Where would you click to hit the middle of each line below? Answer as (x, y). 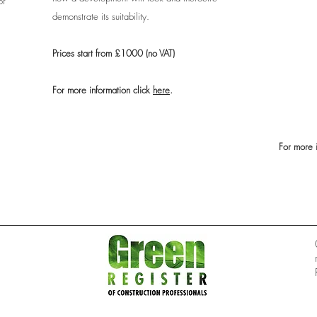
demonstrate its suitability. (101, 16)
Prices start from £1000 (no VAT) (114, 53)
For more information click (103, 90)
